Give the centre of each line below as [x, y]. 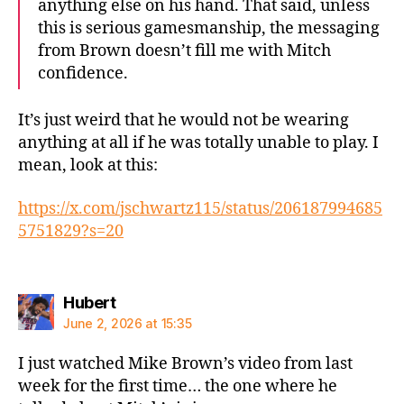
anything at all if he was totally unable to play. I [198, 143]
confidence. [83, 73]
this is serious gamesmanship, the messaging [209, 28]
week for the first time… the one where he [178, 387]
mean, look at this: [88, 166]
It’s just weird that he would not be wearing [184, 121]
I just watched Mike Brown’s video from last [185, 364]
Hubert [89, 303]
